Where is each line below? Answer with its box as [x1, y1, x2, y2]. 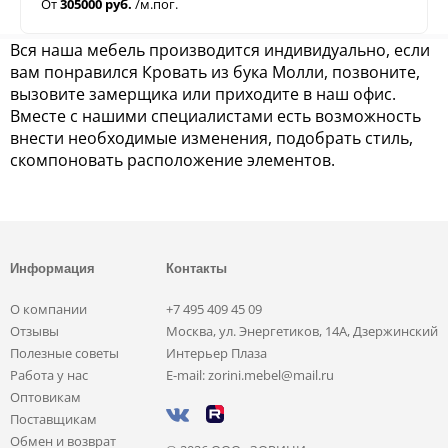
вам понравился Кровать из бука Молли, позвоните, [10, 60, 420, 83]
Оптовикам [10, 387, 81, 406]
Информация [10, 260, 95, 276]
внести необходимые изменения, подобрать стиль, [10, 126, 413, 149]
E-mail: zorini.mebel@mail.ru [166, 365, 334, 384]
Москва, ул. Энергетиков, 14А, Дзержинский [166, 321, 438, 340]
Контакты [166, 260, 227, 276]
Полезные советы [10, 343, 119, 362]
